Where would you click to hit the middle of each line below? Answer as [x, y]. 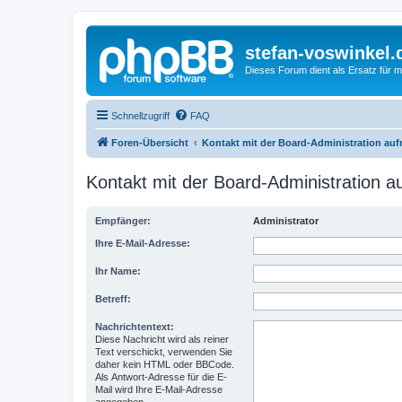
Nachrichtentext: [135, 327]
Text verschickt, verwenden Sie [164, 352]
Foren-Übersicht [150, 142]
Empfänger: [123, 221]
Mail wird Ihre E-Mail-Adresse [159, 390]
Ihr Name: [118, 271]
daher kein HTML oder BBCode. [165, 365]
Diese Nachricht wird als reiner [162, 340]
